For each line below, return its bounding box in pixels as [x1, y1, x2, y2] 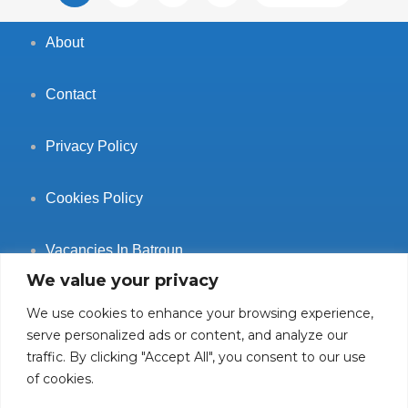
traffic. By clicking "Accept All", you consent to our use [26, 348, 366, 365]
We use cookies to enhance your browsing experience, [26, 304, 373, 321]
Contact [46, 86, 96, 102]
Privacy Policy [46, 138, 138, 154]
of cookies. [26, 370, 94, 387]
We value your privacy [26, 270, 219, 291]
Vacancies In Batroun [46, 241, 183, 258]
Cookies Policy [46, 189, 143, 206]
